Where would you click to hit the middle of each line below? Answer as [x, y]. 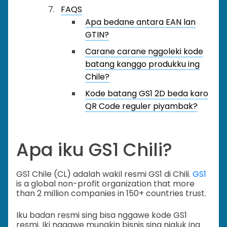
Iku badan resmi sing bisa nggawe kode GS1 [102, 215]
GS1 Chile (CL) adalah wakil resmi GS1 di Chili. [104, 174]
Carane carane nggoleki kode [144, 51]
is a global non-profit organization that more [105, 184]
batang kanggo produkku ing [142, 64]
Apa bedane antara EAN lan [140, 22]
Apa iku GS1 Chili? [94, 149]
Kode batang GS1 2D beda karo [147, 93]
